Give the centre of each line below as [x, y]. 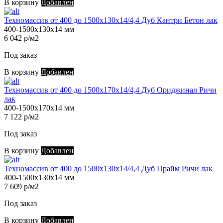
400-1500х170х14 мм [39, 108]
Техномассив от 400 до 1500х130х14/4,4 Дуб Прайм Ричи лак [108, 169]
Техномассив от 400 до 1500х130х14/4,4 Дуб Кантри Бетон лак [111, 20]
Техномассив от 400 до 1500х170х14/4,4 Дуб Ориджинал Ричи [110, 90]
